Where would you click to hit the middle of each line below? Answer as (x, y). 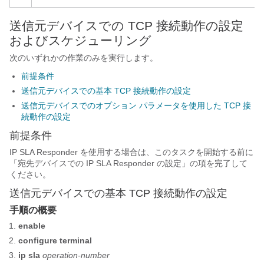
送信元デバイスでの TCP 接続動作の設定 (126, 26)
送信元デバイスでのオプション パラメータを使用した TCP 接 (136, 105)
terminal (76, 240)
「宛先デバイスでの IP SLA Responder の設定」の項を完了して (128, 163)
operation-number (76, 255)
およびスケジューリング (80, 40)
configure (39, 240)
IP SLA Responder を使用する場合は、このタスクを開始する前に (131, 152)
